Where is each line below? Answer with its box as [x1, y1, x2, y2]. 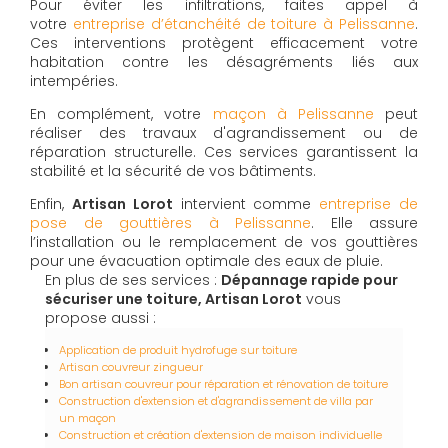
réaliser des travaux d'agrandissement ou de [30, 123, 418, 144]
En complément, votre [30, 104, 202, 125]
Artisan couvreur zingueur [59, 359, 203, 376]
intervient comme [172, 194, 320, 215]
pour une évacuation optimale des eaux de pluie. [30, 251, 383, 272]
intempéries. [30, 71, 118, 92]
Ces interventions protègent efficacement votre [30, 33, 418, 54]
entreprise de [319, 194, 419, 215]
